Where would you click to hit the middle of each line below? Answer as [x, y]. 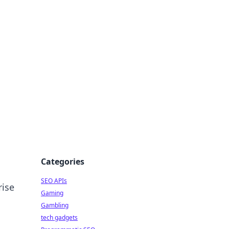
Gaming [52, 193]
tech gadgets [59, 217]
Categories [63, 162]
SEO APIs [54, 181]
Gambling [55, 205]
